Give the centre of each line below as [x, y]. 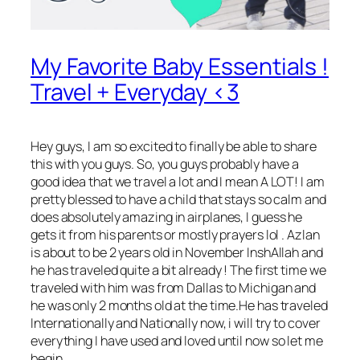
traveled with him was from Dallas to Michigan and [174, 287]
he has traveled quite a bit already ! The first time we [178, 270]
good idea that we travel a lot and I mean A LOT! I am [178, 181]
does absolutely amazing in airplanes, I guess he [167, 217]
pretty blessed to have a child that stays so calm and [178, 199]
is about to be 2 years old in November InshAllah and [177, 252]
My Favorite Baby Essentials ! [180, 67]
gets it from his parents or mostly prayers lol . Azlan [175, 234]
